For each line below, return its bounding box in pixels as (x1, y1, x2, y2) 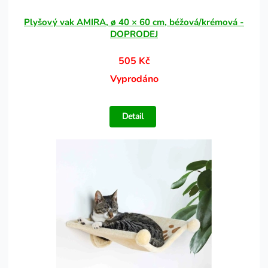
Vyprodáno (109, 72, 159, 86)
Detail (122, 111, 144, 122)
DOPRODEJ (110, 28, 158, 40)
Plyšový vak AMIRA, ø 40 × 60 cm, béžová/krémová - (24, 16, 244, 28)
